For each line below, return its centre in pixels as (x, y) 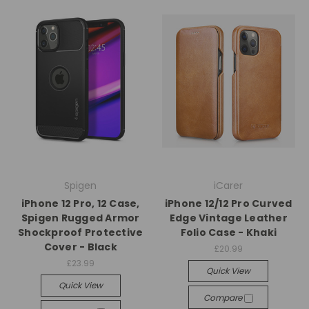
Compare (224, 297)
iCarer (229, 186)
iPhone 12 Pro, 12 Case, (80, 203)
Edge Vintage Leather (228, 218)
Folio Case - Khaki (228, 232)
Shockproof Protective (81, 232)
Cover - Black (80, 247)
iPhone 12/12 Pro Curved (228, 203)
